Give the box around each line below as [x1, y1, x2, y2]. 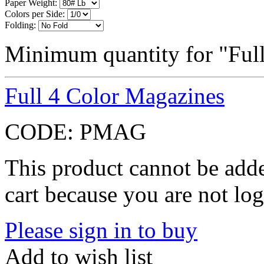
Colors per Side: [5, 8, 65, 19]
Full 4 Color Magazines [5, 82, 225, 108]
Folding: [5, 19, 36, 30]
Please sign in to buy [5, 217, 197, 243]
